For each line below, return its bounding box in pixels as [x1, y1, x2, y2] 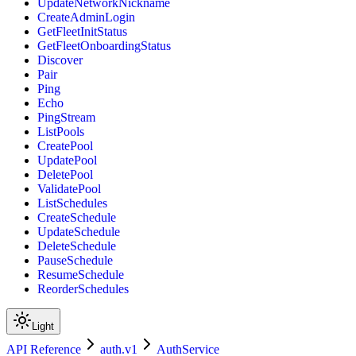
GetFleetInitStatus [37, 25, 127, 39]
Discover [37, 53, 83, 68]
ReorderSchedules [37, 282, 129, 296]
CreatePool [37, 139, 93, 153]
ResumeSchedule [37, 268, 124, 282]
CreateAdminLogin [37, 10, 135, 25]
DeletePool [37, 168, 93, 182]
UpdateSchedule [37, 225, 120, 239]
